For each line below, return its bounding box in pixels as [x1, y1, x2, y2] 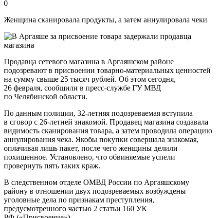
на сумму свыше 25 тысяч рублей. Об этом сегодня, [4, 74, 176, 83]
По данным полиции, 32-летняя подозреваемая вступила [4, 109, 193, 117]
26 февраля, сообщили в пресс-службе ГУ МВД [4, 83, 161, 92]
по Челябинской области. [4, 92, 88, 101]
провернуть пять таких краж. [4, 161, 100, 170]
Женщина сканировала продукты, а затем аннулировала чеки [4, 15, 207, 24]
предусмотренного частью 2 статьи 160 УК [4, 204, 147, 213]
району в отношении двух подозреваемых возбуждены [4, 186, 186, 195]
